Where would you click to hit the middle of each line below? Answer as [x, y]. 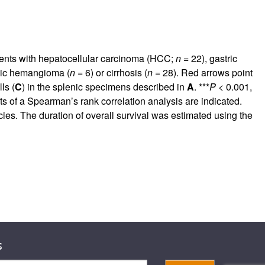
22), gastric [213, 58]
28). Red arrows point [206, 72]
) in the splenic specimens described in [104, 86]
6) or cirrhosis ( [115, 72]
